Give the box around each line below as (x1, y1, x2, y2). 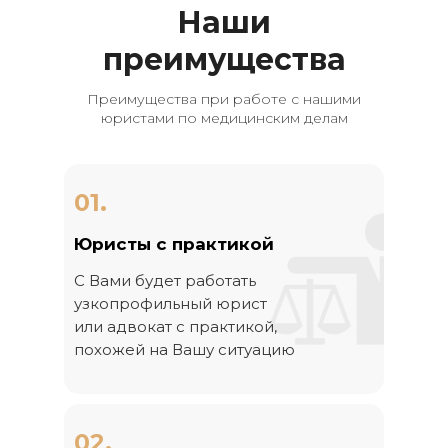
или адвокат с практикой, (74, 317, 277, 336)
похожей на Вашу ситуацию (74, 340, 295, 359)
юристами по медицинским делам (100, 109, 348, 127)
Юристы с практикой (74, 234, 274, 254)
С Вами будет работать (74, 271, 256, 290)
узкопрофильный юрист (74, 294, 267, 313)
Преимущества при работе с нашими (87, 90, 361, 108)
